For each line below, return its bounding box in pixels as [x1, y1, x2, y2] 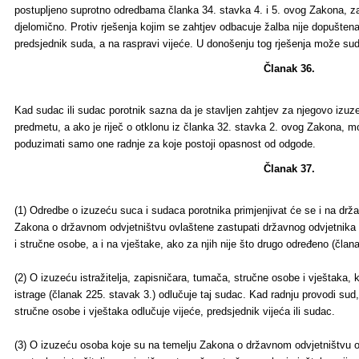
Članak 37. [264, 163, 315, 175]
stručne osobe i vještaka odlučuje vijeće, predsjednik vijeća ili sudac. [14, 305, 335, 317]
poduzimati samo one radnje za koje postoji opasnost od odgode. [14, 138, 316, 150]
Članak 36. [264, 63, 315, 75]
